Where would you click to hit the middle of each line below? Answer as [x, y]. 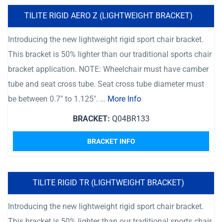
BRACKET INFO [111, 141]
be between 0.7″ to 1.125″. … [58, 99]
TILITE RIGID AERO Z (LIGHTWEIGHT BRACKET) [109, 16]
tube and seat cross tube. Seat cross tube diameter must [106, 84]
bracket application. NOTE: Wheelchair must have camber [108, 69]
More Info [124, 99]
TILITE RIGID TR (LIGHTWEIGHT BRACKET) [109, 183]
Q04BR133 [130, 119]
